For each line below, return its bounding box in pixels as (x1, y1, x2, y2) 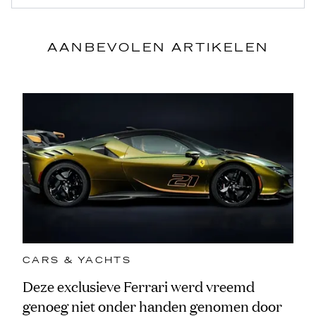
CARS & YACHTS (23, 256, 132, 265)
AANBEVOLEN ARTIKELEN (47, 42, 269, 54)
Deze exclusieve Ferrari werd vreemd (23, 277, 255, 297)
